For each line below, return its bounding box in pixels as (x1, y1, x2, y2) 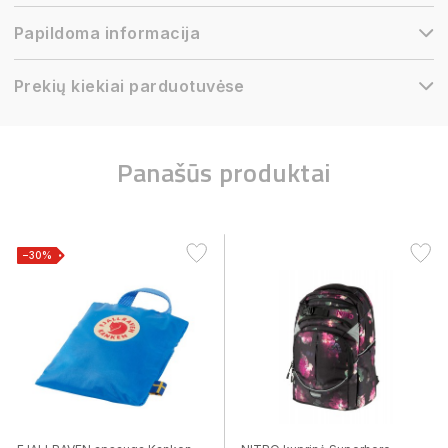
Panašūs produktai (116, 153, 332, 192)
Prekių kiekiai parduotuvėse (14, 76, 245, 96)
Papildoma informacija (14, 23, 201, 43)
